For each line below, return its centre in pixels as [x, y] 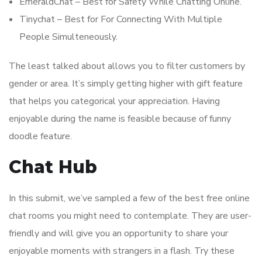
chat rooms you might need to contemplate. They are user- [130, 216]
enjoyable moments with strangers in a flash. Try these [122, 251]
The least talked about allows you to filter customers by [127, 66]
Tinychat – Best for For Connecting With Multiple [121, 20]
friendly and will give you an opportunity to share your [118, 234]
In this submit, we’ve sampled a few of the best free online [129, 199]
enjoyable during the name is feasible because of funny [120, 119]
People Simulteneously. [68, 37]
